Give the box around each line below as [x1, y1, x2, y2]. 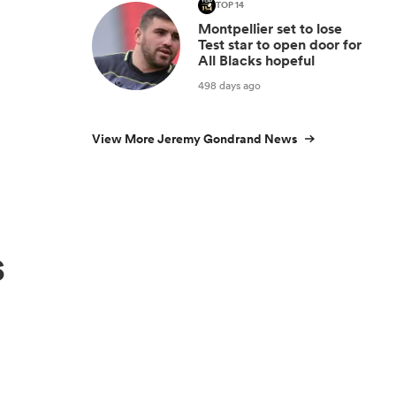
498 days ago [198, 77, 261, 93]
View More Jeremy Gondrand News [92, 130, 297, 148]
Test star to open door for [198, 35, 362, 54]
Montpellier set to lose [198, 19, 342, 38]
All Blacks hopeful [198, 51, 315, 70]
